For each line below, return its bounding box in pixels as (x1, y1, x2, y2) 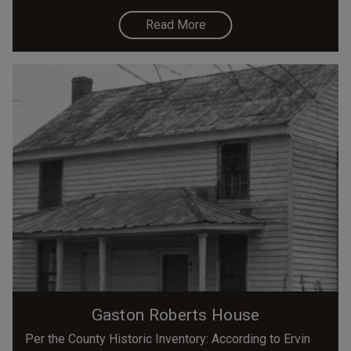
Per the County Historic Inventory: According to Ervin (25, 331, 310, 346)
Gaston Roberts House (91, 305, 260, 324)
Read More (145, 16, 206, 32)
